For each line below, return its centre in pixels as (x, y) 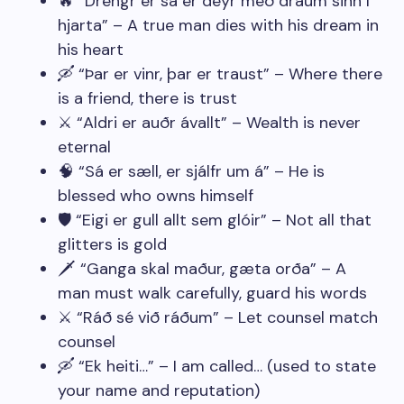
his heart (91, 50)
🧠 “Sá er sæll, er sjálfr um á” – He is (191, 171)
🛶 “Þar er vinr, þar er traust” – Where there (220, 74)
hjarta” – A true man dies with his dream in (218, 25)
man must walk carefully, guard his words (212, 293)
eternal (84, 147)
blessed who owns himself (156, 196)
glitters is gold (112, 244)
